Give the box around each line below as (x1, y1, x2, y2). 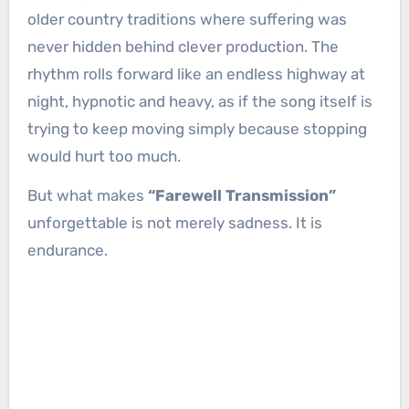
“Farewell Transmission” (147, 186, 336, 205)
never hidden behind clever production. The (26, 37, 339, 57)
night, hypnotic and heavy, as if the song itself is (26, 92, 372, 111)
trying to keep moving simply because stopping (26, 120, 367, 139)
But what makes (26, 186, 148, 205)
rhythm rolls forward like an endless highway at (26, 65, 365, 84)
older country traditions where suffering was (26, 10, 347, 29)
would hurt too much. (26, 147, 181, 166)
